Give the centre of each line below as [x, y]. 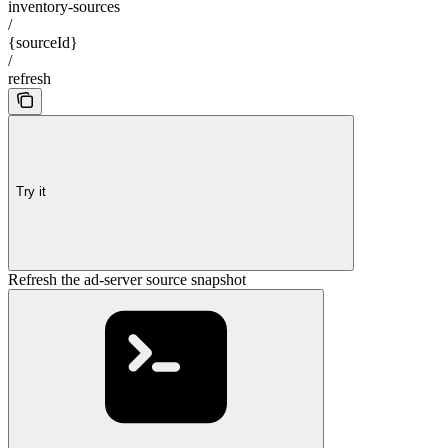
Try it [31, 192]
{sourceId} [43, 42]
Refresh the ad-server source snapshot [127, 279]
